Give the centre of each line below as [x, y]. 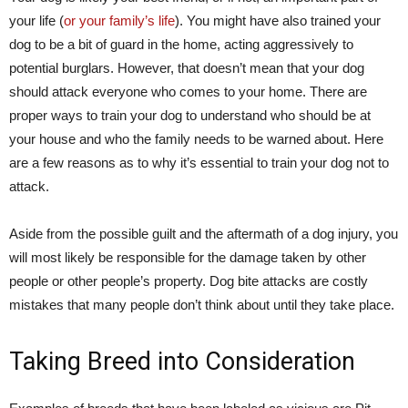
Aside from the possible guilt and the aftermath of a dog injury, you [204, 234]
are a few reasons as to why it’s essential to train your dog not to [199, 163]
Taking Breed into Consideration [182, 362]
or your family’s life [119, 20]
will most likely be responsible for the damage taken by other [188, 257]
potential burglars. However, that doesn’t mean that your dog [187, 68]
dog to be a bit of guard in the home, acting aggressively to [181, 44]
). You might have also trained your [278, 20]
